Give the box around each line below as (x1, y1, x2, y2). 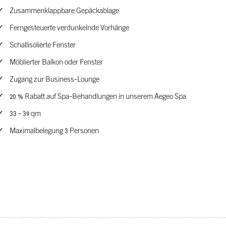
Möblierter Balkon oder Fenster (10, 58, 103, 68)
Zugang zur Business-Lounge (10, 75, 99, 85)
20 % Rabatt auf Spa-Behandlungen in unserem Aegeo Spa (10, 92, 186, 102)
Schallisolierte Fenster (10, 41, 76, 50)
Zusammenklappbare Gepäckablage (10, 7, 119, 16)
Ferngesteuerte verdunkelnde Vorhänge (10, 24, 129, 33)
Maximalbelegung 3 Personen (10, 127, 99, 136)
